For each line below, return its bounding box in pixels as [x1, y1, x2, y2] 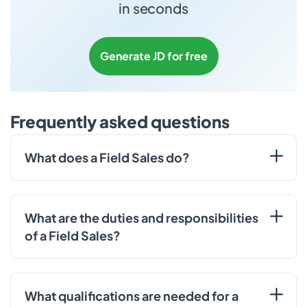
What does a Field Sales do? [25, 149, 190, 165]
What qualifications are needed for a [25, 287, 238, 304]
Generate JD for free [99, 48, 208, 63]
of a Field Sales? [25, 227, 121, 243]
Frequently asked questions [10, 110, 230, 132]
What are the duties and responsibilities [25, 209, 258, 225]
